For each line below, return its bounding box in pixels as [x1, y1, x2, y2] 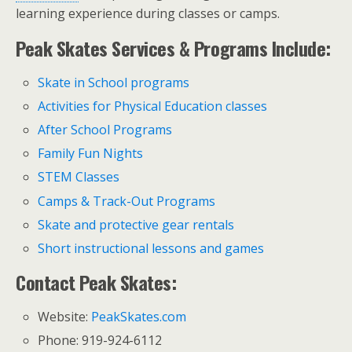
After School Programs [38, 121, 173, 139]
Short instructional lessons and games [38, 240, 265, 257]
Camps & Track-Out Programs [38, 192, 216, 210]
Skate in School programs [38, 73, 190, 91]
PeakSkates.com [91, 308, 187, 325]
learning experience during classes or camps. [16, 4, 280, 22]
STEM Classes [38, 168, 120, 186]
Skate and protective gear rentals [38, 215, 235, 233]
